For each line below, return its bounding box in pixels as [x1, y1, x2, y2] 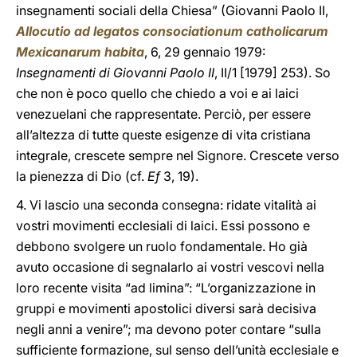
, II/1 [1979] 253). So [214, 65, 331, 80]
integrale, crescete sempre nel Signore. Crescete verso [16, 147, 339, 163]
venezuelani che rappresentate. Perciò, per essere [16, 106, 311, 122]
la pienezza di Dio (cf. [16, 168, 147, 184]
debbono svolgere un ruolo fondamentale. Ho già [16, 238, 308, 254]
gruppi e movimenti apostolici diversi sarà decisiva [16, 300, 316, 316]
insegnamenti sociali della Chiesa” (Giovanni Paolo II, [16, 2, 328, 18]
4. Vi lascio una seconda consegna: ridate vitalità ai [16, 197, 316, 213]
